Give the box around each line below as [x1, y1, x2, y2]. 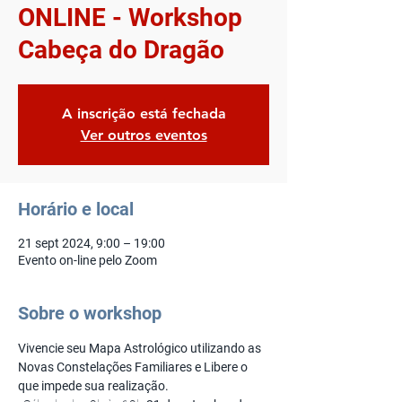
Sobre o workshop [18, 302, 162, 324]
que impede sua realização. [18, 379, 169, 393]
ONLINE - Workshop [18, 3, 242, 32]
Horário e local [18, 198, 134, 220]
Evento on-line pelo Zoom [18, 253, 157, 267]
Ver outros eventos [80, 127, 207, 144]
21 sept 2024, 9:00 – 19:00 [18, 236, 165, 250]
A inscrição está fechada [61, 105, 226, 122]
